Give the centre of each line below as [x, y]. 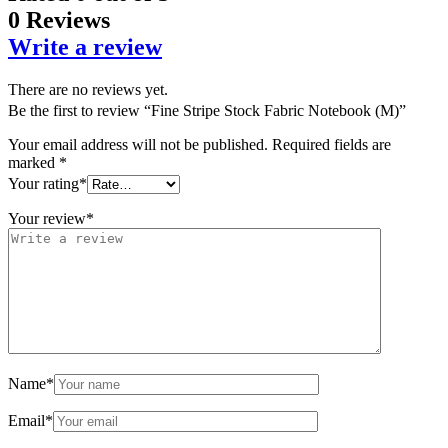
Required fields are [331, 144]
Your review [47, 218]
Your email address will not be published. [138, 144]
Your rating [43, 183]
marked [33, 162]
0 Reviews [59, 19]
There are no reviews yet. [88, 89]
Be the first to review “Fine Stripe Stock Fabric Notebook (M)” [207, 110]
